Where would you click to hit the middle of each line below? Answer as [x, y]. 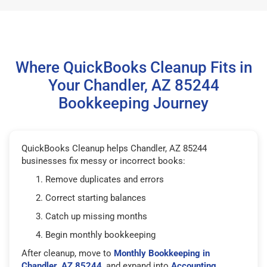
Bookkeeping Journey [133, 103]
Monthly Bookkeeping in [162, 253]
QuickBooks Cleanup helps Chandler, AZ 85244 [114, 148]
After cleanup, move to [68, 253]
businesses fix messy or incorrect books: [103, 161]
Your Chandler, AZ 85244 [133, 85]
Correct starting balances [96, 198]
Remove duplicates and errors [105, 179]
